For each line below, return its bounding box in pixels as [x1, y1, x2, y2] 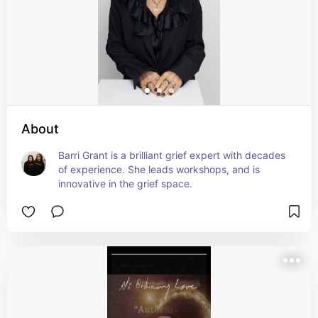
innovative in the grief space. [58, 177, 192, 190]
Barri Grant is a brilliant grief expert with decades [58, 149, 285, 161]
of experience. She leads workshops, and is [58, 163, 260, 175]
